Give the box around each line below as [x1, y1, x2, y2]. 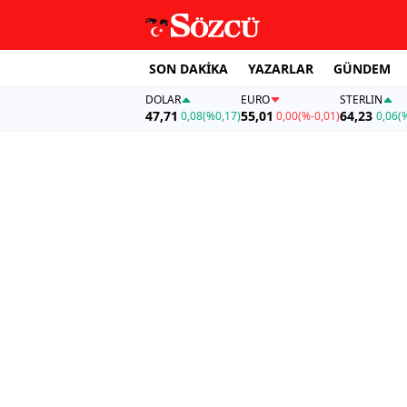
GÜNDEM [333, 59, 391, 77]
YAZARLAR [248, 59, 313, 77]
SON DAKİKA [149, 59, 228, 77]
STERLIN [340, 92, 383, 108]
